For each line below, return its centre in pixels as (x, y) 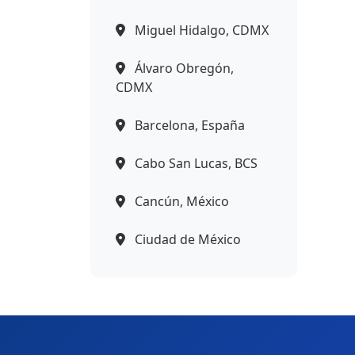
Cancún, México (180, 201)
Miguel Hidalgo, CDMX (200, 30)
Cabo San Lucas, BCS (195, 163)
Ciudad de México (186, 239)
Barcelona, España (188, 125)
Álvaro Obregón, (183, 68)
